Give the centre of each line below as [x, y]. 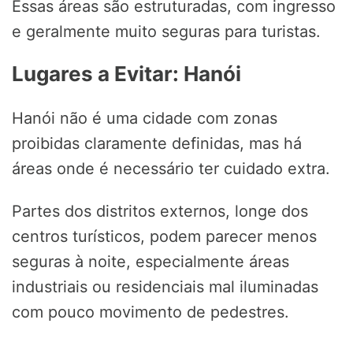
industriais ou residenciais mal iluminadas [165, 287]
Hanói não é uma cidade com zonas [145, 119]
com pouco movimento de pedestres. [150, 312]
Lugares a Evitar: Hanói [126, 74]
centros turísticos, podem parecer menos [164, 237]
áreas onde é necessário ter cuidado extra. [171, 169]
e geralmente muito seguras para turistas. [166, 32]
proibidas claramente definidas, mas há [157, 144]
